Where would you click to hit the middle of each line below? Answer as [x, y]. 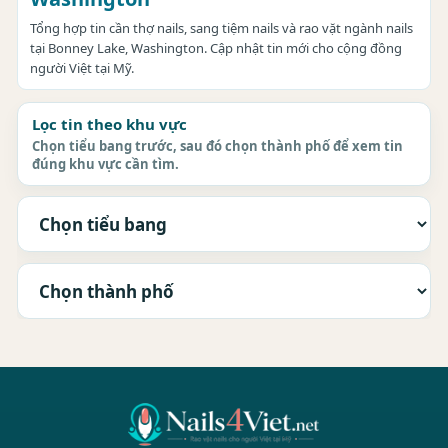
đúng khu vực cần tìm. [105, 164]
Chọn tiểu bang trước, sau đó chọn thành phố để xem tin [217, 146]
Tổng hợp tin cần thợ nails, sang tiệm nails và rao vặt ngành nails [221, 28]
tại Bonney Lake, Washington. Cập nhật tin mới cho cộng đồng [216, 48]
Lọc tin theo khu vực [109, 124]
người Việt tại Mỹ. [82, 68]
